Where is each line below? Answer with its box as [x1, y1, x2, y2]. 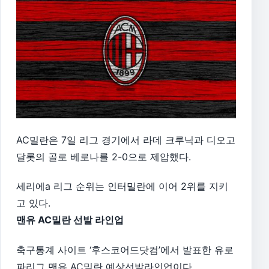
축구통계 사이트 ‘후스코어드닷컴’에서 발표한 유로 [16, 244, 234, 256]
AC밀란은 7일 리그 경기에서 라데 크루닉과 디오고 [16, 133, 235, 146]
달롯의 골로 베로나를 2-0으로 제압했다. [16, 150, 191, 163]
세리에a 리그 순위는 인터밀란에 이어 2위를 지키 [16, 180, 228, 193]
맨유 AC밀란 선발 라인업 [16, 214, 124, 226]
